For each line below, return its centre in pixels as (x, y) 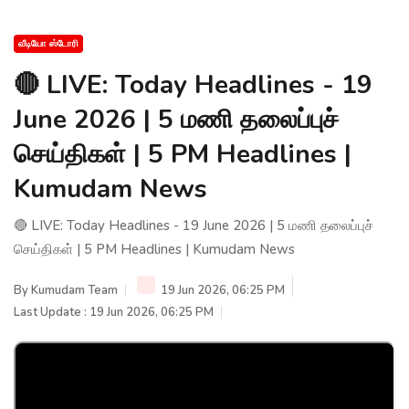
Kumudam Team (74, 290)
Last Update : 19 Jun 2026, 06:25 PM (114, 312)
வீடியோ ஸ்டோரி (48, 43)
